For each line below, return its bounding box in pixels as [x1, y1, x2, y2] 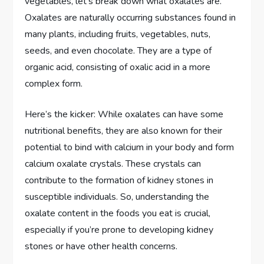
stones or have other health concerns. [25, 239, 178, 253]
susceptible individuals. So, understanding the [25, 190, 210, 203]
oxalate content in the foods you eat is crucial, [25, 206, 211, 220]
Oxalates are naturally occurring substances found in [25, 11, 236, 24]
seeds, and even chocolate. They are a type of [25, 44, 212, 57]
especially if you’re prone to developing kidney [25, 223, 214, 236]
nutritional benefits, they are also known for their [25, 124, 223, 137]
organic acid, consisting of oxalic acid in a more [25, 60, 211, 74]
